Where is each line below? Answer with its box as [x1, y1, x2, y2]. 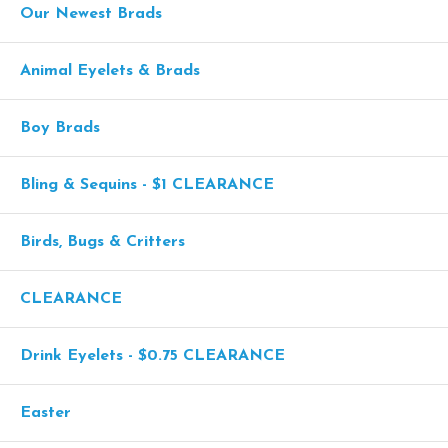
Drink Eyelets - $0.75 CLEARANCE [20, 347, 285, 364]
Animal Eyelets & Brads [20, 62, 200, 79]
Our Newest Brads [20, 5, 162, 22]
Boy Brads [20, 119, 100, 136]
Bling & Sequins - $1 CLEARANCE [20, 176, 274, 193]
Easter [20, 404, 71, 421]
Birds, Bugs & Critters [20, 233, 185, 250]
